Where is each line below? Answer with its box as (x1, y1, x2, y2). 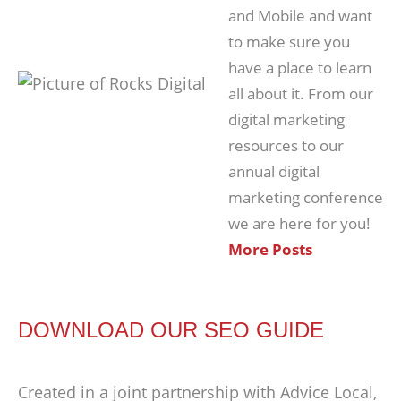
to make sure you (228, 31, 350, 53)
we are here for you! (228, 213, 371, 235)
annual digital (228, 161, 320, 183)
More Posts (228, 239, 312, 260)
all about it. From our (228, 83, 373, 105)
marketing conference (228, 187, 383, 209)
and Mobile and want (228, 5, 372, 27)
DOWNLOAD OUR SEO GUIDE (18, 318, 324, 343)
